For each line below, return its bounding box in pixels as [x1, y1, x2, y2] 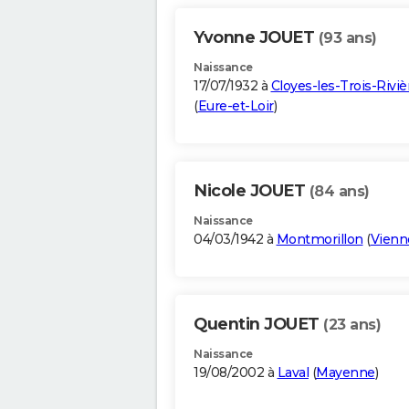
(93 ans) [318, 29, 377, 47]
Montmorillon [276, 231, 363, 248]
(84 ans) [309, 183, 370, 201]
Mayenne [316, 364, 375, 382]
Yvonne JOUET [194, 27, 319, 48]
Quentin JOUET [194, 314, 323, 335]
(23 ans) [323, 316, 381, 334]
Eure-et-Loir [197, 98, 274, 115]
